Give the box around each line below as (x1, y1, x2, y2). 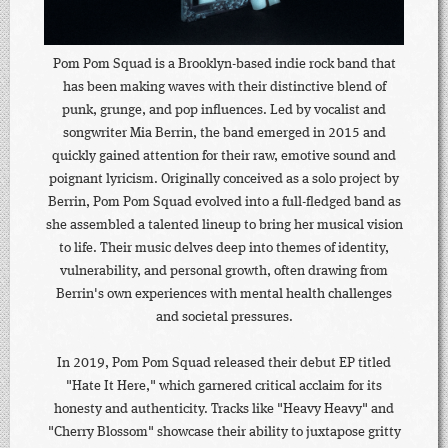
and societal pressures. (155, 310, 293, 325)
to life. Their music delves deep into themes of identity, (59, 241, 389, 256)
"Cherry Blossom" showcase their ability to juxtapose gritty (47, 425, 401, 440)
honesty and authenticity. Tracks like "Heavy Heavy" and (54, 402, 394, 417)
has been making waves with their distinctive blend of (62, 80, 386, 95)
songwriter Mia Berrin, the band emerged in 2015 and (62, 126, 386, 141)
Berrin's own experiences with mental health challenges (56, 287, 392, 302)
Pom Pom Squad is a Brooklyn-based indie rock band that (52, 57, 396, 72)
